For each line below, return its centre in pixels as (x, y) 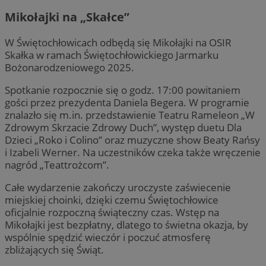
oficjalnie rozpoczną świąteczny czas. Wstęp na (112, 213)
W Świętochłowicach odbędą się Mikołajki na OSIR (118, 42)
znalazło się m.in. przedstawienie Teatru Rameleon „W (130, 115)
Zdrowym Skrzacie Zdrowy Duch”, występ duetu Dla (123, 127)
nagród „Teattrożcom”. (57, 164)
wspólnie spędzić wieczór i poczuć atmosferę (108, 237)
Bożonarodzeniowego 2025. (69, 67)
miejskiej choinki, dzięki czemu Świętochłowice (112, 200)
